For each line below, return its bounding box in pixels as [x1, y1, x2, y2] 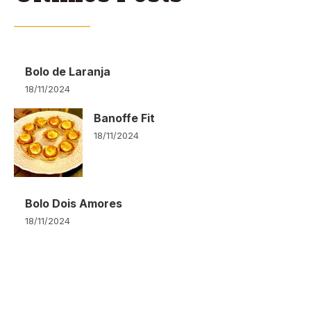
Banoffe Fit [94, 111, 155, 126]
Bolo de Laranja [25, 65, 110, 79]
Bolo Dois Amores [25, 196, 122, 211]
